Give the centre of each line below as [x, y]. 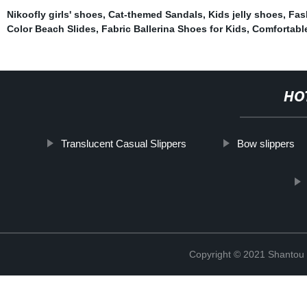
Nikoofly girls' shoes [54, 14]
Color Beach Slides [51, 28]
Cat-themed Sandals [155, 14]
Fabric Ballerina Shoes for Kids [174, 28]
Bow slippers [266, 143]
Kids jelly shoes [245, 14]
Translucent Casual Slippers [124, 143]
